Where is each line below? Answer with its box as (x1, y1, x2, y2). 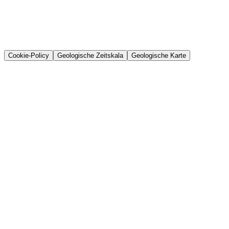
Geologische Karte (131, 52, 186, 59)
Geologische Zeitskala (57, 52, 123, 59)
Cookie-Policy (8, 52, 49, 59)
